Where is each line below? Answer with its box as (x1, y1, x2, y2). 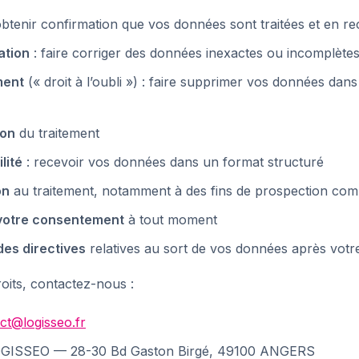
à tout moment (124, 212, 217, 228)
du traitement (15, 125, 99, 141)
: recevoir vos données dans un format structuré (22, 154, 324, 170)
